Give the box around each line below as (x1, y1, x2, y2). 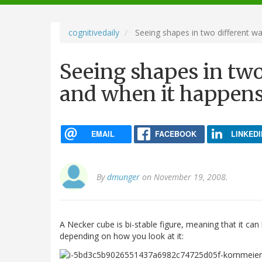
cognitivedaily (68, 26, 119, 38)
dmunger (107, 171, 140, 183)
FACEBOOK (154, 128, 196, 139)
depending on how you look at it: (60, 230, 184, 242)
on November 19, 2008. (140, 171, 228, 183)
